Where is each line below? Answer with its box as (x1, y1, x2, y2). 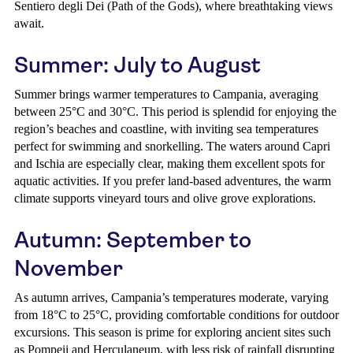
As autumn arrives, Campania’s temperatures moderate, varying (14, 291, 329, 304)
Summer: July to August (14, 52, 261, 78)
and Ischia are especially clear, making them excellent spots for (14, 157, 325, 170)
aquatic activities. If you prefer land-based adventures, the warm (14, 174, 331, 188)
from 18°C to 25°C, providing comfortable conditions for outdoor (14, 308, 339, 321)
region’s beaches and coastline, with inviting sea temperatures (14, 122, 318, 136)
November (14, 255, 123, 281)
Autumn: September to (14, 227, 251, 253)
